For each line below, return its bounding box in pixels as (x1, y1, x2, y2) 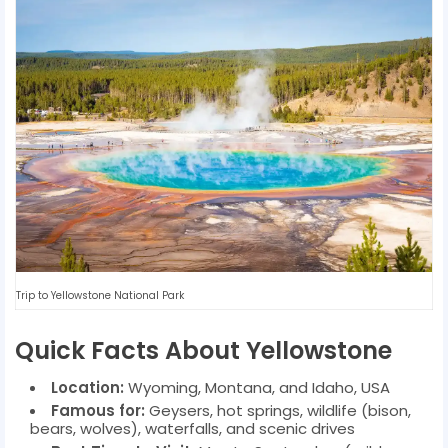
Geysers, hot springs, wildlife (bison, (145, 399, 411, 421)
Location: (51, 376, 124, 398)
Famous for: (51, 399, 145, 421)
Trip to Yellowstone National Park (16, 287, 184, 303)
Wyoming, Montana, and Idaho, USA (124, 376, 390, 398)
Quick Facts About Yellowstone (15, 333, 392, 367)
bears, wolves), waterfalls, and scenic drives (30, 417, 355, 439)
